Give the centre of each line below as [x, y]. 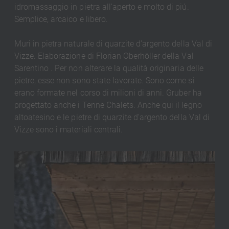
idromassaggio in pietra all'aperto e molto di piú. [101, 7]
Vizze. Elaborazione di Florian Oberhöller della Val [104, 56]
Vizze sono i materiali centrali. [68, 129]
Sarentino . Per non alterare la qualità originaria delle [109, 68]
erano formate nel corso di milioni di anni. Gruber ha [108, 93]
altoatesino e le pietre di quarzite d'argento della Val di [112, 117]
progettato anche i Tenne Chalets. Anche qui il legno [108, 105]
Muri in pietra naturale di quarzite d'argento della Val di [113, 43]
